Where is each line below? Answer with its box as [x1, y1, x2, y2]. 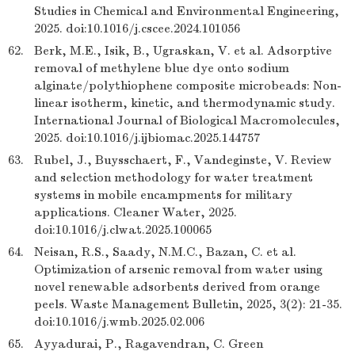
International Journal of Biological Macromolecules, [34, 113, 340, 128]
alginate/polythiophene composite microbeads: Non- [34, 78, 342, 93]
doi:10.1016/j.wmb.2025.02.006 [34, 315, 204, 329]
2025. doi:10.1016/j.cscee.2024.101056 [34, 21, 240, 36]
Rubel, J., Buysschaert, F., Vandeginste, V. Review [34, 153, 332, 167]
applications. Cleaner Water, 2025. [34, 205, 237, 219]
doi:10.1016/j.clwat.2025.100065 [34, 223, 212, 237]
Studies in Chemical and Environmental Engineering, [34, 4, 339, 18]
